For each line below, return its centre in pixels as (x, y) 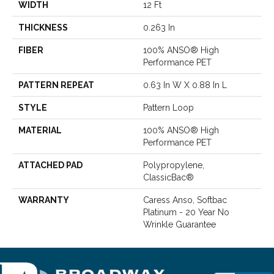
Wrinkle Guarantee (180, 224)
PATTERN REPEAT (56, 85)
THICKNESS (43, 27)
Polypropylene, (174, 165)
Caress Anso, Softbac (185, 200)
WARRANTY (44, 200)
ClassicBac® (168, 177)
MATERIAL (40, 130)
